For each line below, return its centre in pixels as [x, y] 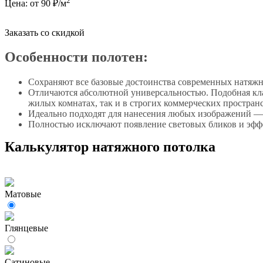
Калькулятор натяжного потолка [110, 147]
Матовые [23, 194]
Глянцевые [26, 228]
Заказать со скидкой [45, 32]
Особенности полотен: [76, 57]
